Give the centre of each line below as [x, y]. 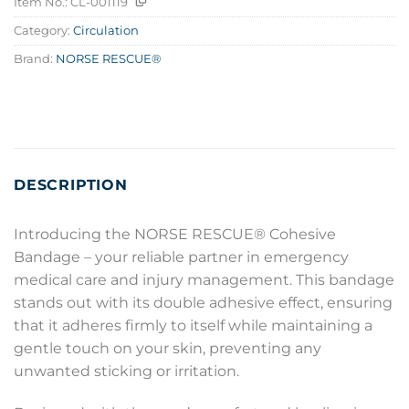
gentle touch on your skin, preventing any [168, 349]
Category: [43, 30]
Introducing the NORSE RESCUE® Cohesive [175, 235]
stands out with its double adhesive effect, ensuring [203, 303]
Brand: [35, 58]
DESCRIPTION [71, 185]
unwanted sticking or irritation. [126, 372]
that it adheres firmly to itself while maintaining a [193, 326]
